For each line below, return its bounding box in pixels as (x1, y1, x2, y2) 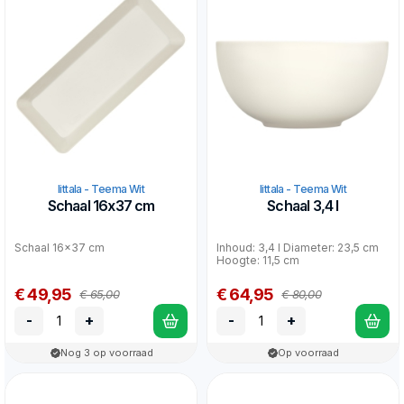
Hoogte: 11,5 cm (216, 252, 299, 267)
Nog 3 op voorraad (60, 345, 153, 359)
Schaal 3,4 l (267, 196, 339, 215)
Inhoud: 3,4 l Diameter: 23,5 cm (216, 240, 379, 254)
